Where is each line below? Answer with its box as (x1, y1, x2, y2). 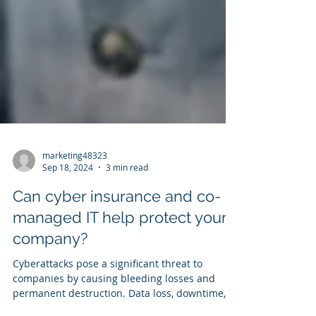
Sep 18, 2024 (42, 246, 93, 257)
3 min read (106, 246, 148, 257)
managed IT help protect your (13, 293, 226, 311)
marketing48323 (42, 233, 107, 245)
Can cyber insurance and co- (13, 272, 221, 290)
